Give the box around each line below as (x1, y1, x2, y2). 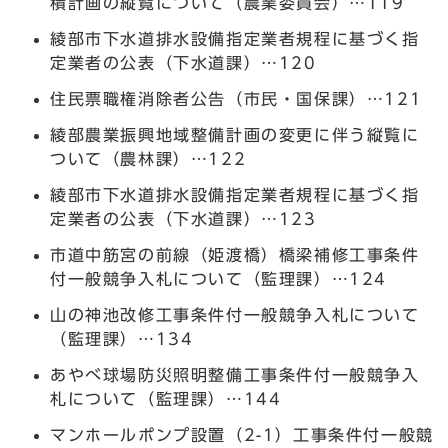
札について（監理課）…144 (50, 390, 282, 407)
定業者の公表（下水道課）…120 (50, 54, 317, 71)
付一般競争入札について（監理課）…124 (50, 270, 387, 287)
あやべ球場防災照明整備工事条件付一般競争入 (50, 366, 420, 383)
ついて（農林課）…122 (50, 150, 247, 167)
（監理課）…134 (50, 330, 194, 347)
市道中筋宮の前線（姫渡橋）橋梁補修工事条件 (50, 246, 420, 263)
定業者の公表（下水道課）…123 (50, 210, 317, 227)
